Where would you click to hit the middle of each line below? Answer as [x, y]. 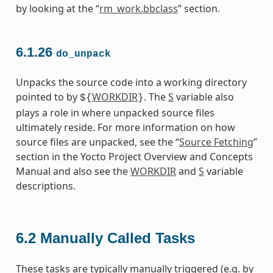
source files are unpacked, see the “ [97, 142]
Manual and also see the [73, 171]
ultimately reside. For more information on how [125, 127]
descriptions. [45, 186]
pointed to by [48, 97]
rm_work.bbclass [138, 9]
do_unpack [83, 54]
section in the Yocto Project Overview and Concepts [134, 156]
